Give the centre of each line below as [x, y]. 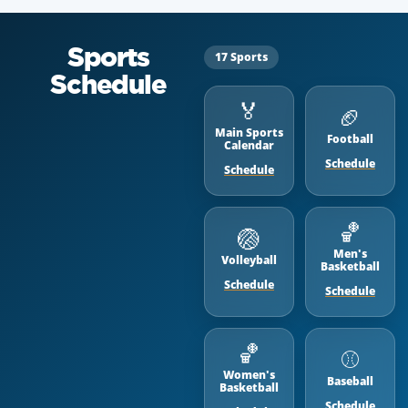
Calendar [249, 145]
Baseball [350, 381]
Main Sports [249, 133]
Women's [249, 375]
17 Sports [241, 57]
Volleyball [249, 260]
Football [350, 139]
